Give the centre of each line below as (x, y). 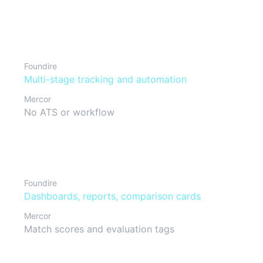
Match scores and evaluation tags (99, 229)
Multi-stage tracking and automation (105, 79)
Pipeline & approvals (70, 36)
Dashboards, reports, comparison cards (112, 196)
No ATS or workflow (69, 112)
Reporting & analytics (72, 153)
